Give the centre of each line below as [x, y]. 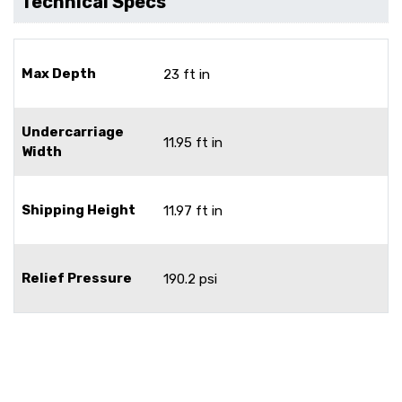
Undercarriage [73, 131]
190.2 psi [190, 279]
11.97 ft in [193, 210]
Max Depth [59, 73]
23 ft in [187, 74]
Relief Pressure [77, 278]
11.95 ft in [193, 142]
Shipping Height [79, 210]
